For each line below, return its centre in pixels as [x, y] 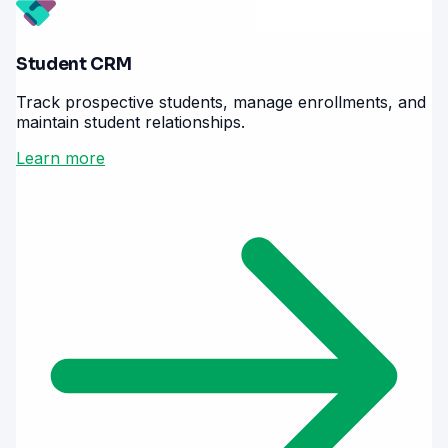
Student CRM [74, 65]
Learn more [60, 158]
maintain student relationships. [130, 122]
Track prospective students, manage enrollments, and [221, 102]
